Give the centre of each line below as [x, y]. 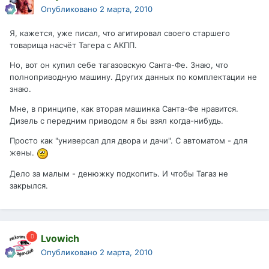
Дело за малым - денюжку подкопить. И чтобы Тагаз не [119, 173]
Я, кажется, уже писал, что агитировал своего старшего [120, 33]
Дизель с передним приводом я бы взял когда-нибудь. [116, 121]
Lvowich [60, 239]
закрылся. [29, 185]
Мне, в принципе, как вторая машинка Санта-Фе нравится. [124, 109]
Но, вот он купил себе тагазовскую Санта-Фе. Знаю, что [119, 65]
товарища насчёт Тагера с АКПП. [73, 45]
